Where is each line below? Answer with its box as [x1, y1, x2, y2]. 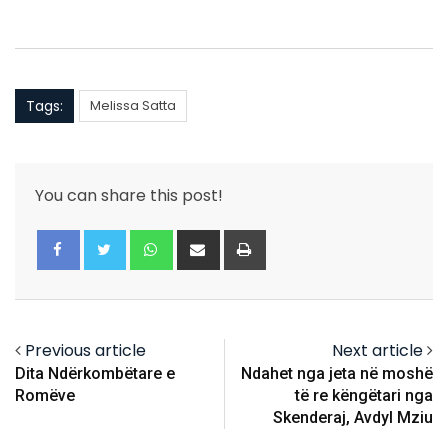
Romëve [15, 386, 75, 406]
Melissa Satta [90, 96, 176, 116]
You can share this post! [35, 184, 223, 208]
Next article [332, 339, 423, 363]
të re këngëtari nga [295, 386, 433, 406]
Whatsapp [169, 229, 253, 253]
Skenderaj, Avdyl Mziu [273, 408, 433, 428]
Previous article [25, 339, 146, 363]
